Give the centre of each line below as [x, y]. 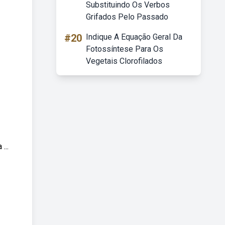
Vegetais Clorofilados [124, 61]
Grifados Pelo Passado [127, 17]
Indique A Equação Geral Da [134, 37]
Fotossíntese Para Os [125, 49]
